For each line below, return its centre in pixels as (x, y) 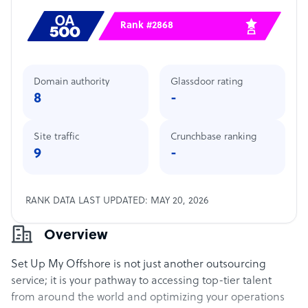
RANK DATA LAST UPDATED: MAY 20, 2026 (117, 201)
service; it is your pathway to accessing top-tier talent (141, 281)
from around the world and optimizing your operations (148, 298)
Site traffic (56, 137)
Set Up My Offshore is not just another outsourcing (139, 265)
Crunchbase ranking (213, 137)
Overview (76, 236)
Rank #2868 (146, 26)
